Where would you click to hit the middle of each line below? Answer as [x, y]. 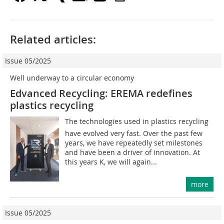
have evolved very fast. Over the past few [134, 133]
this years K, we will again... [111, 161]
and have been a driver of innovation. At [133, 152]
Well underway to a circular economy [72, 77]
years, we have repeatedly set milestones [134, 142]
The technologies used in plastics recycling [137, 121]
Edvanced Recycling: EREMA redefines [101, 93]
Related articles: [53, 39]
